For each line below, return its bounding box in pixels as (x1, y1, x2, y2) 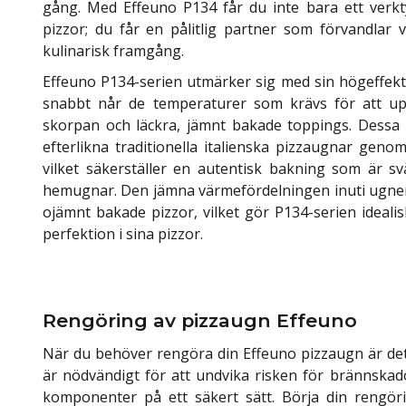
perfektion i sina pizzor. (43, 224, 203, 245)
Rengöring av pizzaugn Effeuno (43, 309, 357, 333)
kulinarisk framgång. (43, 41, 184, 62)
